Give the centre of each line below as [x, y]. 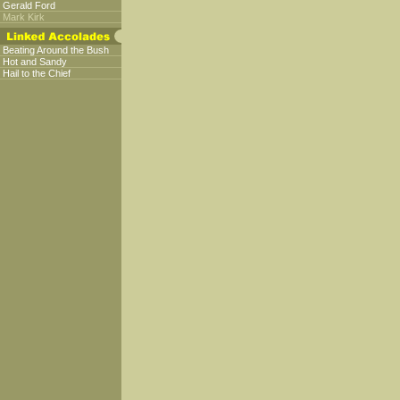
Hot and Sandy [35, 62]
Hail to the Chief [37, 73]
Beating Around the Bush [56, 50]
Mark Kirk [24, 17]
